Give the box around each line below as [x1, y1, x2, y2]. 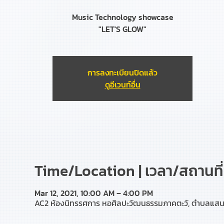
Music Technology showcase [71, 11, 173, 23]
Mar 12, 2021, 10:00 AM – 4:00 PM [34, 187, 153, 199]
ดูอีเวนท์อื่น [104, 78, 140, 90]
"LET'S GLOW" [98, 23, 146, 35]
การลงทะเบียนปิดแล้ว [87, 66, 157, 78]
